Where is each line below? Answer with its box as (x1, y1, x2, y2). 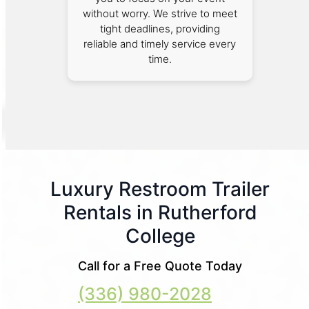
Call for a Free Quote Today (78, 258, 242, 273)
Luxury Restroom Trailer (50, 177, 270, 201)
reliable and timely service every (83, 37, 237, 50)
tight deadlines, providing (99, 21, 220, 35)
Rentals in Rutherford (63, 200, 257, 224)
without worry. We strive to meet (82, 6, 237, 20)
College (125, 223, 195, 248)
